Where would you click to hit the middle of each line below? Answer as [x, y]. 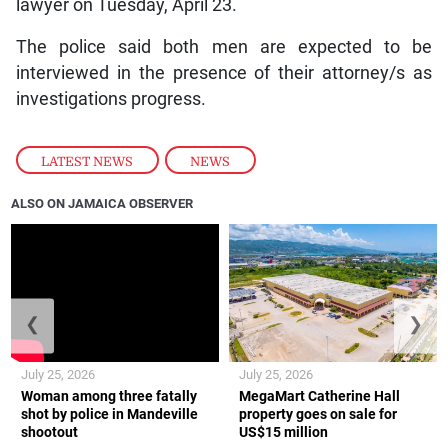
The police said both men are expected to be [224, 47]
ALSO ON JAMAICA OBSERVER [102, 204]
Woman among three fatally [109, 396]
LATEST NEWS [87, 161]
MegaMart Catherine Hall [319, 396]
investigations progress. [110, 99]
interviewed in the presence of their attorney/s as [224, 73]
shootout [50, 432]
